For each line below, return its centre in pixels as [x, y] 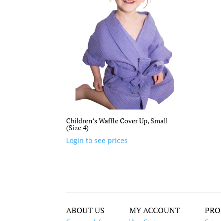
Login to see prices [97, 141]
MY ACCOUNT [155, 210]
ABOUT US [86, 210]
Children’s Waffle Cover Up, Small [117, 121]
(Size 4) [78, 128]
